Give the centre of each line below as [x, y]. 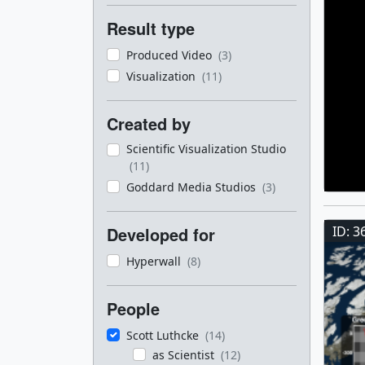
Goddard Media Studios [193, 187]
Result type [151, 28]
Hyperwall [155, 261]
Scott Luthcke [164, 335]
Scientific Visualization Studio [206, 149]
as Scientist [185, 355]
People [133, 308]
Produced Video [171, 55]
